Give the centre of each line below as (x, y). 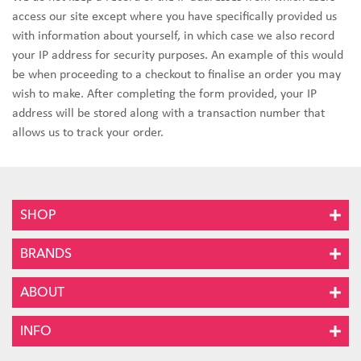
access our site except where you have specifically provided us (174, 17)
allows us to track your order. (88, 133)
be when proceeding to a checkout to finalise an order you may (176, 75)
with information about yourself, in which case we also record (173, 36)
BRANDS (46, 254)
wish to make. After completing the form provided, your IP (164, 94)
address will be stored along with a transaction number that (168, 114)
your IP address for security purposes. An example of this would (178, 56)
